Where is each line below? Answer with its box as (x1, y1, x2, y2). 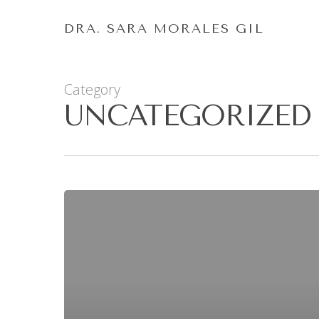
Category (64, 80, 120, 99)
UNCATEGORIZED (64, 99, 310, 132)
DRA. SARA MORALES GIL (64, 21, 264, 36)
